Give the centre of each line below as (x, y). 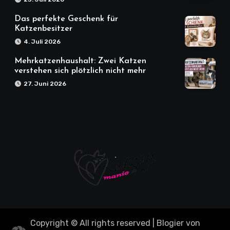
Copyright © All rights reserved (90, 223)
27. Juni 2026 (45, 84)
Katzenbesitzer (43, 29)
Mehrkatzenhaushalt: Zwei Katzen (80, 61)
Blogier (170, 223)
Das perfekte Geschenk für (66, 19)
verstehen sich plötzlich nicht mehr (80, 71)
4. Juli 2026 (42, 42)
